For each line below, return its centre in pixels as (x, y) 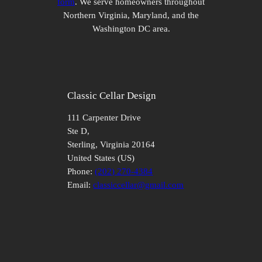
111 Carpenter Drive (104, 117)
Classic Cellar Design (112, 96)
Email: (80, 185)
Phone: (81, 171)
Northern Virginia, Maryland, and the (131, 15)
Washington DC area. (131, 29)
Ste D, (79, 131)
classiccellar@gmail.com (139, 185)
